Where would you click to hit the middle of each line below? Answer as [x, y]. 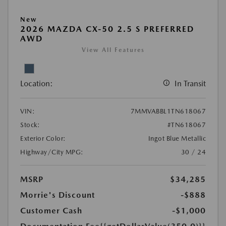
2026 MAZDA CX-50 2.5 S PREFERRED [107, 29]
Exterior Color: [43, 139]
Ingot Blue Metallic [177, 139]
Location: [37, 84]
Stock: [30, 125]
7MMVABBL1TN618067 [168, 111]
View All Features [113, 50]
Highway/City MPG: [52, 152]
